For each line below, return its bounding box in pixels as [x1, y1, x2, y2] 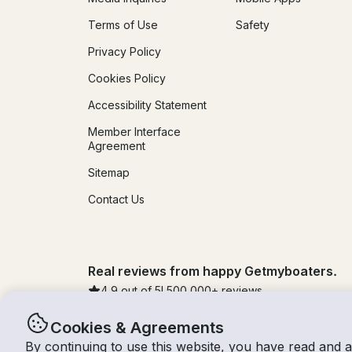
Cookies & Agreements [50, 318, 224, 337]
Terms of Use [88, 18, 158, 32]
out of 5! [121, 284, 163, 298]
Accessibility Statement [88, 98, 207, 112]
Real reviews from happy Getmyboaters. [88, 263, 337, 280]
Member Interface [88, 125, 181, 139]
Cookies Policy [88, 71, 166, 86]
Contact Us [88, 192, 145, 207]
